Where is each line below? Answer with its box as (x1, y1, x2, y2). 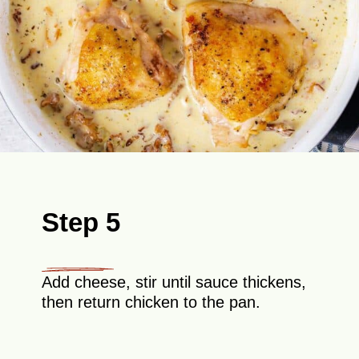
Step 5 (42, 207, 121, 237)
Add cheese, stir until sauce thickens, (42, 273, 307, 292)
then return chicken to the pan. (42, 293, 261, 312)
